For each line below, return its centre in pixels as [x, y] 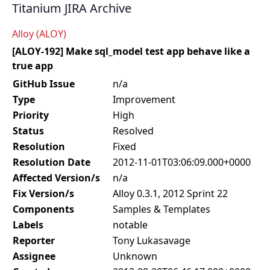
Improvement [144, 99]
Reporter [34, 240]
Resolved [133, 131]
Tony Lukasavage [152, 240]
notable [130, 225]
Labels [28, 225]
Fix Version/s [43, 193]
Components [43, 209]
